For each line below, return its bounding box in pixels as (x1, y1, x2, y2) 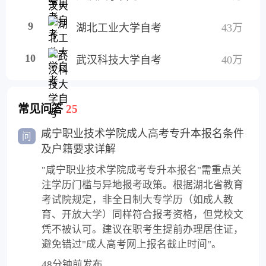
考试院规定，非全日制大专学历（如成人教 (42, 194, 234, 205)
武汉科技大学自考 (76, 53, 162, 66)
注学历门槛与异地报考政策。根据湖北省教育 (42, 179, 244, 191)
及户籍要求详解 (41, 143, 116, 156)
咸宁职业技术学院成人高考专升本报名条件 (41, 128, 245, 140)
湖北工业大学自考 (76, 21, 162, 34)
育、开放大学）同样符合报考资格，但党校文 (42, 208, 244, 220)
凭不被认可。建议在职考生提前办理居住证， (42, 223, 244, 235)
